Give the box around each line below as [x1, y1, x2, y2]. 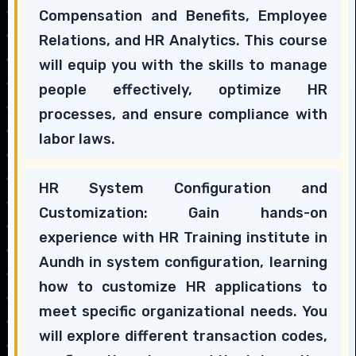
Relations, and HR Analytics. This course [38, 32, 327, 50]
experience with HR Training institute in [38, 229, 327, 247]
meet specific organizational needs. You [38, 303, 327, 321]
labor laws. [38, 130, 115, 149]
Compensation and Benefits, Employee [38, 7, 327, 25]
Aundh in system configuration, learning [38, 253, 327, 272]
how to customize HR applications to [38, 278, 327, 296]
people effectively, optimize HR [38, 81, 327, 99]
